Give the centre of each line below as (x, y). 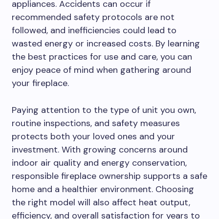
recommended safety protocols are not (93, 17)
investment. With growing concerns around (100, 150)
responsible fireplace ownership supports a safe (109, 176)
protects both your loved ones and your (93, 136)
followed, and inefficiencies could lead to (94, 30)
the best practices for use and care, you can (102, 57)
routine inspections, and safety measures (96, 123)
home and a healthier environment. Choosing (103, 189)
